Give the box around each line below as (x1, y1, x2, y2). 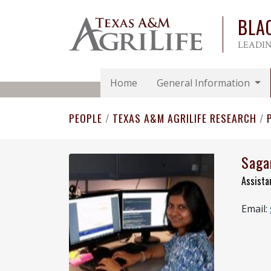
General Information (156, 76, 252, 90)
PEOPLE (69, 110, 105, 126)
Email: (241, 202, 270, 216)
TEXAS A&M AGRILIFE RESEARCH (113, 110, 260, 126)
